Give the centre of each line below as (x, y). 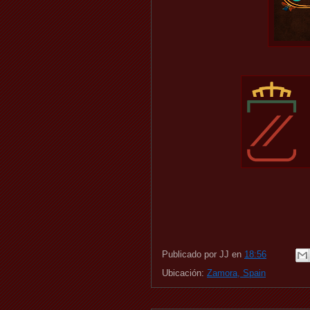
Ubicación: (184, 273)
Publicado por (191, 255)
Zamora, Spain (236, 273)
